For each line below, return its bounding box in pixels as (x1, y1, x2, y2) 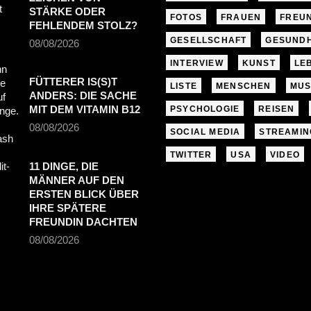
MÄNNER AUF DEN (28, 174, 124, 186)
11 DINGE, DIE (28, 160, 99, 172)
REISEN (258, 104, 295, 114)
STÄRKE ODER (28, 6, 106, 17)
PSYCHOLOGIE (170, 104, 240, 114)
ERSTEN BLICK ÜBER (28, 188, 139, 200)
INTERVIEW (170, 58, 224, 68)
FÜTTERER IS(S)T (28, 76, 117, 87)
